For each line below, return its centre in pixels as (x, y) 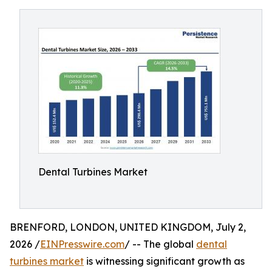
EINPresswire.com (82, 244)
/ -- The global (160, 244)
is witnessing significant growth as (164, 261)
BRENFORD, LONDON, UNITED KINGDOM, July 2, (128, 227)
